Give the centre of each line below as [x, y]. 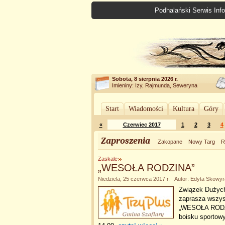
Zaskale [108, 159]
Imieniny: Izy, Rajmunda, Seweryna [155, 85]
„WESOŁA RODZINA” [146, 168]
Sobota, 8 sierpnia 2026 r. [145, 79]
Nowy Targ [202, 142]
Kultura [184, 109]
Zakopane [170, 142]
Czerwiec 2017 [142, 125]
